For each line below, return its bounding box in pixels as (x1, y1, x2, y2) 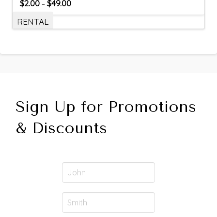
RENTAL (16, 15, 49, 27)
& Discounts (15, 119, 107, 137)
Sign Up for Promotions (15, 97, 196, 116)
